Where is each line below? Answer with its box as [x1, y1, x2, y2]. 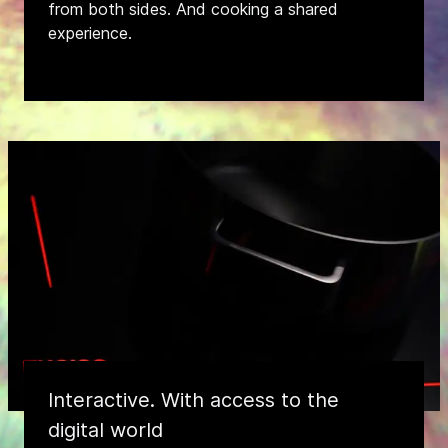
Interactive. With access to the [48, 388, 339, 412]
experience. [48, 23, 132, 43]
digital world [48, 418, 163, 442]
